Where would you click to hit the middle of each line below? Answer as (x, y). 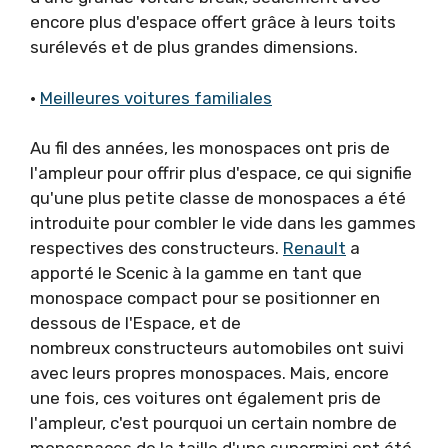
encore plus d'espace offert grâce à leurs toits (213, 22)
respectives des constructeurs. (156, 248)
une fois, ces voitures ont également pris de (205, 398)
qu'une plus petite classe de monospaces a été (218, 198)
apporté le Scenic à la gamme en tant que (196, 273)
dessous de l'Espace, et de (135, 323)
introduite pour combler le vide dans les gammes (223, 223)
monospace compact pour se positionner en (205, 298)
